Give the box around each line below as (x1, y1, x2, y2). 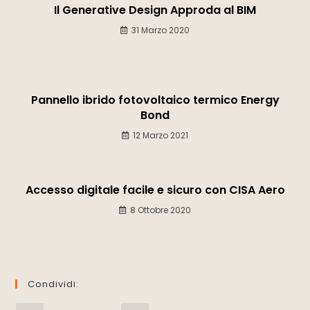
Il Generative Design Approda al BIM (54, 1, 256, 18)
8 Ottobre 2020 (130, 203, 191, 216)
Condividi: (28, 277, 80, 291)
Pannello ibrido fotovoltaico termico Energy (30, 91, 280, 108)
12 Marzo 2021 (133, 129, 188, 141)
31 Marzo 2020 (131, 24, 190, 36)
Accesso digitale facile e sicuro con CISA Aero (25, 181, 285, 198)
